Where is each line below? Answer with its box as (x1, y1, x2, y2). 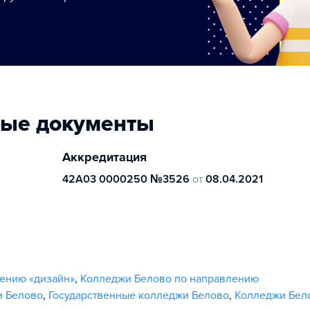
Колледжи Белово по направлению (80, 272, 259, 286)
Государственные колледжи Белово (48, 289, 229, 302)
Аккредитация (62, 149, 147, 165)
